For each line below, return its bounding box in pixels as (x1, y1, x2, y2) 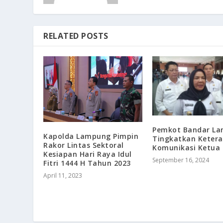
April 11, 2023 (43, 171, 83, 180)
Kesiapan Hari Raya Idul (43, 149, 132, 159)
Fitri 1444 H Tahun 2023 (43, 158, 131, 168)
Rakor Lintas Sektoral (43, 140, 124, 150)
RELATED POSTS (43, 30, 109, 41)
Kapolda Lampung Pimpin (43, 131, 139, 141)
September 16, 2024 (152, 155, 209, 164)
